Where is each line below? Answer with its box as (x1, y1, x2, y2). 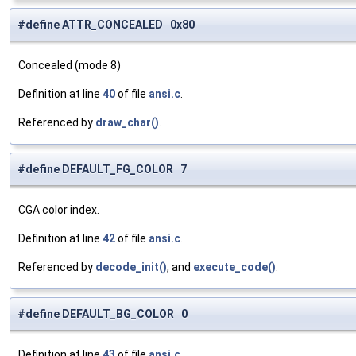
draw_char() (95, 116, 159, 130)
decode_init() (95, 261, 167, 274)
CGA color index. (18, 203, 99, 217)
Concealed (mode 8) (18, 59, 121, 72)
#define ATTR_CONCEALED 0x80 (17, 18, 195, 32)
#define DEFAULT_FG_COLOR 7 (17, 163, 187, 176)
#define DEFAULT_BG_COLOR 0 (17, 308, 188, 321)
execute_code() (193, 261, 276, 274)
